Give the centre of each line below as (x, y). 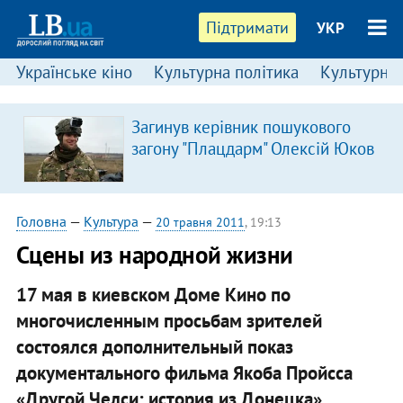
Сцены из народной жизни (154, 255)
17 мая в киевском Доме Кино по (153, 294)
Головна (41, 221)
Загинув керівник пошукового (241, 127)
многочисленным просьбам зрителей (169, 320)
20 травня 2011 (200, 222)
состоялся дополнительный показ (154, 346)
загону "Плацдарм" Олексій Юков (252, 148)
